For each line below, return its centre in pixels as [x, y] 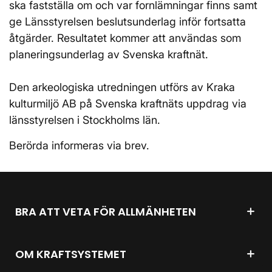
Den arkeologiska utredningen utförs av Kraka [122, 87]
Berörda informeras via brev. [81, 145]
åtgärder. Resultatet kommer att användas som [125, 38]
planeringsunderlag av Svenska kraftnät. [109, 54]
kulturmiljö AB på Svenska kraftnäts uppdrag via [128, 104]
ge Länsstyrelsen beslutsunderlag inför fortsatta [127, 22]
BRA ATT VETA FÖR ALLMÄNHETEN [106, 211]
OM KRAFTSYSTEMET [71, 254]
